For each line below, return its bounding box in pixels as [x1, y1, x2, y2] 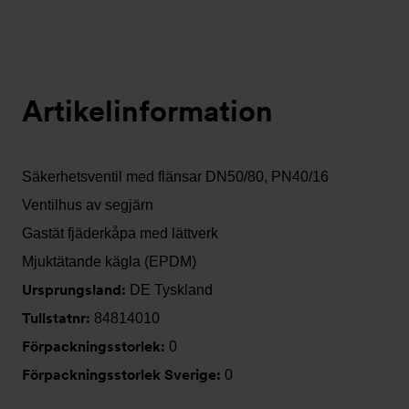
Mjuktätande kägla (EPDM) [22, 254, 196, 269]
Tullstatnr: [22, 309, 94, 327]
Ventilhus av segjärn [22, 197, 153, 213]
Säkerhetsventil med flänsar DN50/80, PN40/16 [22, 169, 329, 184]
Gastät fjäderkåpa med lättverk [22, 225, 218, 241]
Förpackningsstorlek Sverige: [22, 366, 225, 383]
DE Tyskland [130, 282, 213, 298]
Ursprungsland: [22, 281, 130, 299]
